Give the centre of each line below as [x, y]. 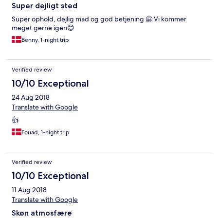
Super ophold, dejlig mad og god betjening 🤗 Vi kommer [99, 19]
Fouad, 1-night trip [45, 133]
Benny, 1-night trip [45, 40]
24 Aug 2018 [31, 98]
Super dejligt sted [45, 6]
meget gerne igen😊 [43, 28]
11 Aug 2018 [29, 190]
